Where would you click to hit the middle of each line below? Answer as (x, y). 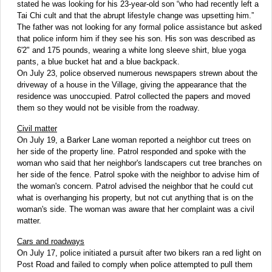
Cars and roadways (51, 241)
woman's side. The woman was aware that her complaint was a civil (136, 209)
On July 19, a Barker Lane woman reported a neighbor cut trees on (134, 140)
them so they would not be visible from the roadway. (108, 107)
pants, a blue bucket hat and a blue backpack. (98, 61)
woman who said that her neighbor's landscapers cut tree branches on (139, 163)
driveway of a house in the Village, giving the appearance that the (132, 84)
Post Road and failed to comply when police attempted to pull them (135, 264)
